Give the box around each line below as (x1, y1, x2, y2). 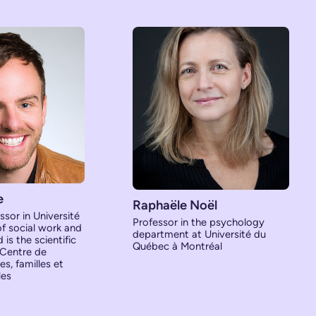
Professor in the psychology (132, 215, 265, 229)
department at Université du (132, 227, 266, 241)
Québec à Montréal (132, 239, 222, 253)
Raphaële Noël (132, 197, 217, 213)
